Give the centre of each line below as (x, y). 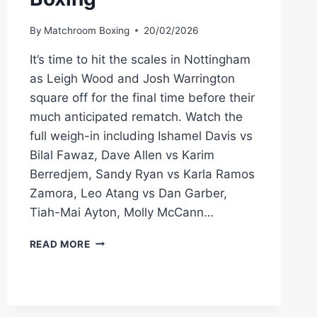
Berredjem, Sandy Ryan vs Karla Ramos (142, 174)
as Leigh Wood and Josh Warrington (132, 78)
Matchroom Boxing (86, 30)
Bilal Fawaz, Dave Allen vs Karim (122, 155)
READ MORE (60, 244)
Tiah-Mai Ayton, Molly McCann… (121, 212)
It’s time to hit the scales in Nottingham (140, 59)
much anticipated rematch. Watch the (136, 116)
